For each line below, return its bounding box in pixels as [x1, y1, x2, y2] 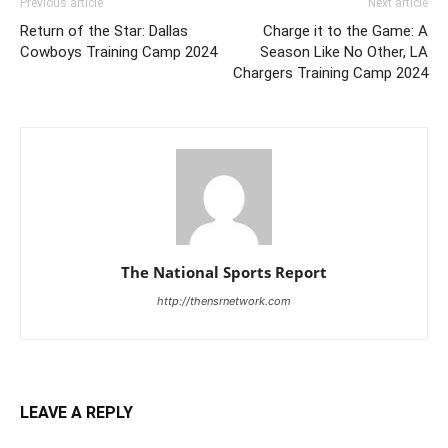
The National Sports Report [121, 262, 327, 283]
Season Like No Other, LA [260, 43, 428, 62]
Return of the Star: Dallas [20, 22, 188, 41]
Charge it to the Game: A [263, 22, 428, 41]
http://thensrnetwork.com [157, 294, 291, 309]
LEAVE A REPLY [20, 403, 133, 423]
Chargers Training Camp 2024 [233, 64, 428, 83]
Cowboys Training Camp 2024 [20, 43, 217, 62]
